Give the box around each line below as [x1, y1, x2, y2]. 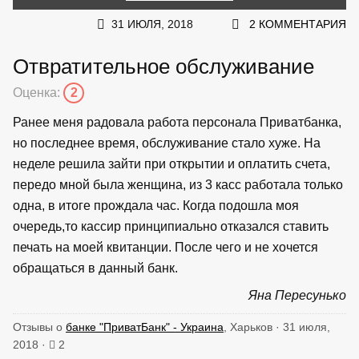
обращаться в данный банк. [13, 260, 178, 275]
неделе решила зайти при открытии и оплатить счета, [13, 156, 330, 171]
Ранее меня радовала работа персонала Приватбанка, [13, 115, 341, 129]
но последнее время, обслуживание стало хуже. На [13, 135, 321, 150]
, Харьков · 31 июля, [224, 320, 330, 333]
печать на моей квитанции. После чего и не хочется [13, 240, 318, 254]
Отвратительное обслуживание [13, 54, 314, 78]
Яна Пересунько [248, 288, 346, 302]
